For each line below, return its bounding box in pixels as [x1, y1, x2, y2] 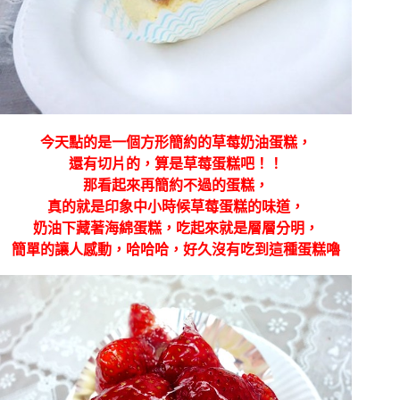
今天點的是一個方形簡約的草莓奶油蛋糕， [40, 135, 312, 151]
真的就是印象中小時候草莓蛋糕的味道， [47, 199, 305, 215]
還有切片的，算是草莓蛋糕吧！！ [69, 156, 284, 172]
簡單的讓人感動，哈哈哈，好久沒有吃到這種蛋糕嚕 [12, 242, 341, 258]
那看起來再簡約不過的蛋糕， [83, 178, 270, 194]
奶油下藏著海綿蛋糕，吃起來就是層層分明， [33, 221, 320, 237]
